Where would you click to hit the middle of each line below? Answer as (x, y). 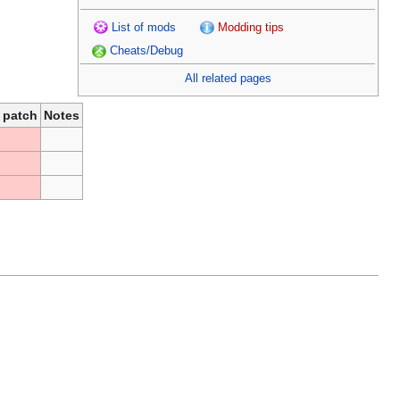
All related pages (228, 78)
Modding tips (250, 27)
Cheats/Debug (146, 51)
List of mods (143, 27)
